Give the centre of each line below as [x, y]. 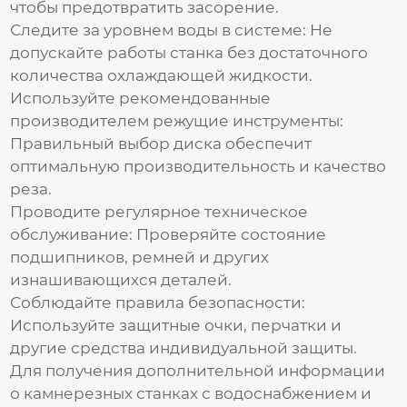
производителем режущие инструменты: [177, 120]
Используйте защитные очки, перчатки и [176, 325]
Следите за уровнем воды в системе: [159, 30]
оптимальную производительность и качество [199, 166]
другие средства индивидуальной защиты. [184, 347]
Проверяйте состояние [230, 234]
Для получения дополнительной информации [198, 370]
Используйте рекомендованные [141, 98]
